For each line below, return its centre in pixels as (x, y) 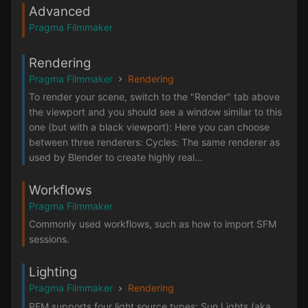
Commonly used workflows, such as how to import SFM (153, 224)
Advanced (60, 11)
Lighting (53, 272)
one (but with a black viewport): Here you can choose (149, 127)
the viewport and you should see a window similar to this (155, 112)
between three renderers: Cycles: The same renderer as (154, 142)
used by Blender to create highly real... (116, 157)
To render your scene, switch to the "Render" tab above (154, 97)
